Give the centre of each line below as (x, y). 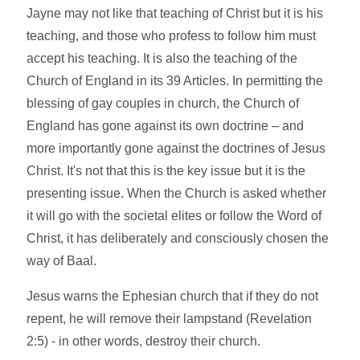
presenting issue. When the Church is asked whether (177, 194)
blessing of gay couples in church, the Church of (163, 104)
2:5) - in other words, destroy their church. (144, 342)
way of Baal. (62, 261)
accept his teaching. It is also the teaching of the (162, 59)
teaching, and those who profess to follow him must (172, 36)
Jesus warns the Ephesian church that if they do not (173, 297)
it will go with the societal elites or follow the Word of (174, 216)
